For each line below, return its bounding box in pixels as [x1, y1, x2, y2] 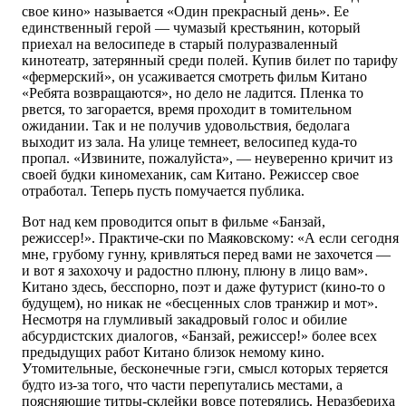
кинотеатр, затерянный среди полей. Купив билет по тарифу [22, 53, 398, 69]
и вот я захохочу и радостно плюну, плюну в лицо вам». [22, 263, 368, 279]
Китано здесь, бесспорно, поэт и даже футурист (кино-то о [22, 279, 385, 295]
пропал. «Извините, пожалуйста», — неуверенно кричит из [22, 150, 392, 167]
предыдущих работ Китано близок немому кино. [22, 344, 324, 361]
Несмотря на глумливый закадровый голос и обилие [22, 312, 347, 328]
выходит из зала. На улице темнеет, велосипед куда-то [22, 134, 357, 150]
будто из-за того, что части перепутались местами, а [22, 377, 343, 393]
